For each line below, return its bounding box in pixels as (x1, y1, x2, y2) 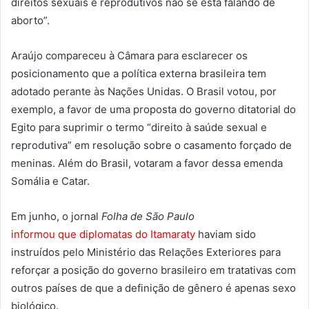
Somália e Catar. (11, 175, 90, 188)
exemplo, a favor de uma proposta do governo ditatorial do (11, 103, 296, 117)
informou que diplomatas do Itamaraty (11, 228, 195, 241)
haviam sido (195, 228, 256, 241)
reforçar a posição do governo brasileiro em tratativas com (11, 263, 296, 277)
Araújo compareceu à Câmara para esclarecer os (11, 49, 248, 63)
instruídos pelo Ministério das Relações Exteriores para (11, 246, 281, 259)
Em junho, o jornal (11, 210, 101, 223)
